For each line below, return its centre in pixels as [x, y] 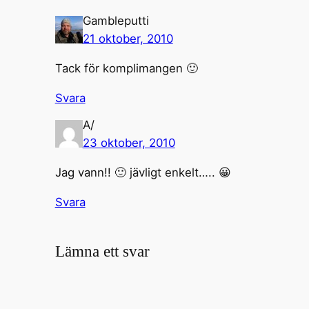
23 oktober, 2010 [129, 143]
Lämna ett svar [102, 252]
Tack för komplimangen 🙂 [126, 68]
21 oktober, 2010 [128, 39]
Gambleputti [116, 21]
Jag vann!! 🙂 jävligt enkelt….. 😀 [143, 172]
